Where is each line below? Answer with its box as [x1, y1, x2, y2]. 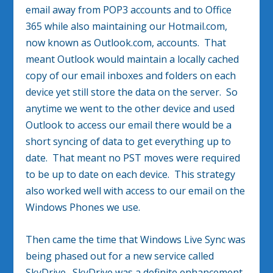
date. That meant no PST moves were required [26, 151, 241, 165]
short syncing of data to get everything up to [26, 135, 232, 149]
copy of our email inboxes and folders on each [26, 69, 236, 83]
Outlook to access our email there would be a [26, 118, 232, 132]
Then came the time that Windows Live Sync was [26, 232, 246, 246]
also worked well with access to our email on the [26, 184, 246, 198]
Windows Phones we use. [26, 200, 141, 214]
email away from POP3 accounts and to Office [26, 3, 232, 17]
